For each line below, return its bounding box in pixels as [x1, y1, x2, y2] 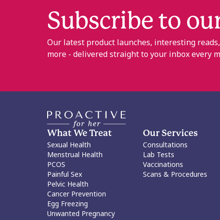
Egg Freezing [47, 199, 88, 208]
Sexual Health [47, 140, 91, 149]
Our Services [142, 129, 198, 138]
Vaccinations [142, 160, 183, 169]
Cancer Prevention [47, 189, 106, 198]
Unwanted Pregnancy [47, 209, 115, 218]
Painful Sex [47, 169, 82, 179]
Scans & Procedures [142, 169, 207, 179]
